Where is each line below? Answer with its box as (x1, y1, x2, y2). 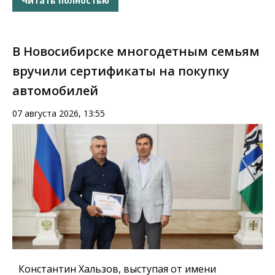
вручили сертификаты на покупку (12, 62, 230, 79)
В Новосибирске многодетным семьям (12, 42, 260, 60)
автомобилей (12, 82, 98, 99)
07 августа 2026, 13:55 (12, 107, 105, 119)
